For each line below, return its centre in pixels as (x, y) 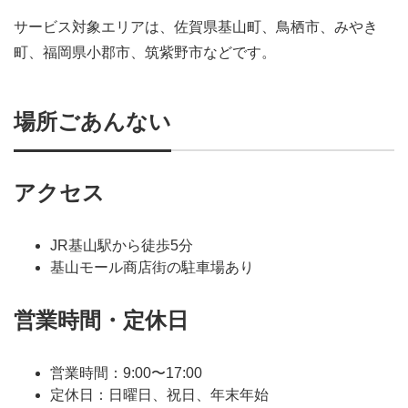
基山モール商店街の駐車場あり (152, 267)
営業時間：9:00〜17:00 (126, 372)
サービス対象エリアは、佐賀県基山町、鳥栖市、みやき (196, 26)
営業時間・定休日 (101, 320)
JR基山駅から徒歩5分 (122, 245)
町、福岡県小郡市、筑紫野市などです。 (145, 52)
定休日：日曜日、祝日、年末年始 (159, 394)
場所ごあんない (92, 121)
